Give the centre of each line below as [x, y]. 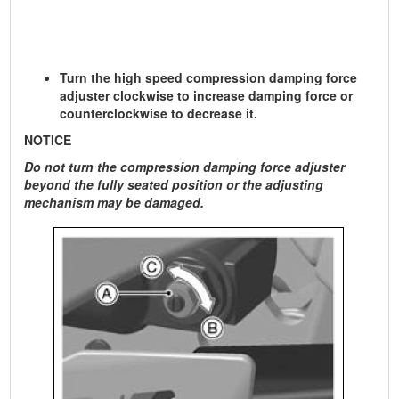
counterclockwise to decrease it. [159, 113]
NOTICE [48, 140]
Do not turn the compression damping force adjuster [185, 167]
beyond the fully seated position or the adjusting [174, 184]
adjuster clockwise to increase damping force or [207, 95]
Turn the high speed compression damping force [209, 77]
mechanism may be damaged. [114, 202]
